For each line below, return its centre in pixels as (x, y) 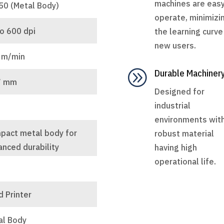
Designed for (179, 92)
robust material (184, 134)
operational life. (185, 162)
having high (175, 148)
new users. (175, 45)
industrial (172, 106)
